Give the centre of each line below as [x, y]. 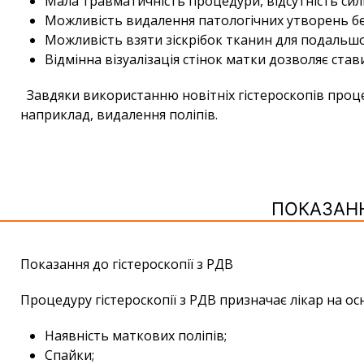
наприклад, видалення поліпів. [119, 115]
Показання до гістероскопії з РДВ [127, 264]
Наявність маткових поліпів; [136, 336]
